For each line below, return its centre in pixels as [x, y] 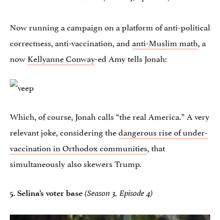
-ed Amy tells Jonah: [131, 58]
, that [156, 148]
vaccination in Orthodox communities [79, 148]
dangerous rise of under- [163, 132]
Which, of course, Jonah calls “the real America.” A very [110, 116]
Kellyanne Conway [61, 58]
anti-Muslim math [165, 42]
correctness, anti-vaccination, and [71, 42]
